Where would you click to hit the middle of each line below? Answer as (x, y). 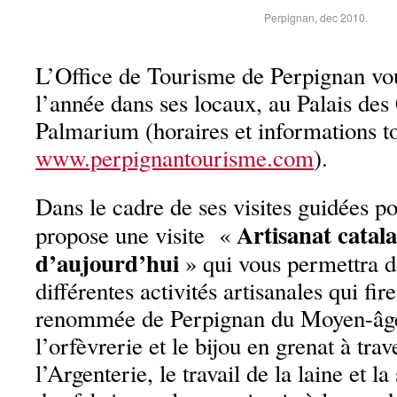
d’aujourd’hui (107, 263)
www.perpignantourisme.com (175, 158)
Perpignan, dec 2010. (316, 17)
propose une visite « (136, 235)
